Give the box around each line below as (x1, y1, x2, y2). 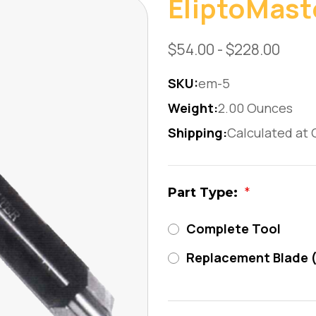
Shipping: (168, 124, 227, 141)
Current (168, 272, 219, 287)
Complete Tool (186, 220, 281, 237)
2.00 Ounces (218, 99, 293, 116)
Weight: (168, 99, 218, 116)
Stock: (168, 286, 211, 302)
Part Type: (168, 185, 241, 200)
